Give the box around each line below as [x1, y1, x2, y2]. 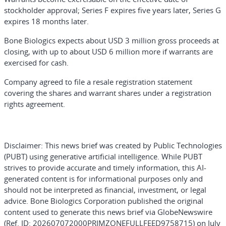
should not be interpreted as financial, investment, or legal [4, 185, 206, 195]
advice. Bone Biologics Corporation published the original [4, 196, 203, 206]
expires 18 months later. [4, 16, 89, 26]
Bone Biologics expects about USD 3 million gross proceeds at [4, 35, 219, 45]
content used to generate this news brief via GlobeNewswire [4, 207, 212, 217]
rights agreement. [4, 99, 65, 109]
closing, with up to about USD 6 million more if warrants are [4, 46, 213, 56]
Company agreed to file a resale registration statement [4, 77, 192, 87]
